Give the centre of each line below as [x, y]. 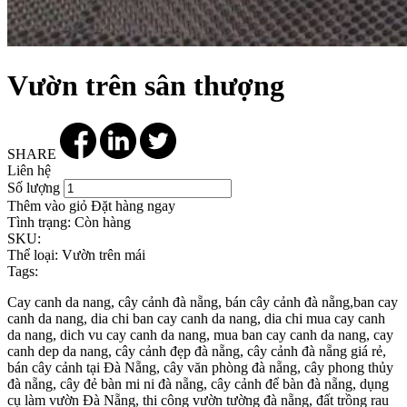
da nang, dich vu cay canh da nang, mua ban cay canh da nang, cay [200, 334]
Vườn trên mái [102, 254]
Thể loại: [33, 254]
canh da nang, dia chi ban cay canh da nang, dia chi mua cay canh [196, 318]
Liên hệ [29, 170]
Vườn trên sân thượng [146, 86]
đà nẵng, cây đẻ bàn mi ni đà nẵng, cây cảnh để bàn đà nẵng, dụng [198, 383]
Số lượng [34, 187]
